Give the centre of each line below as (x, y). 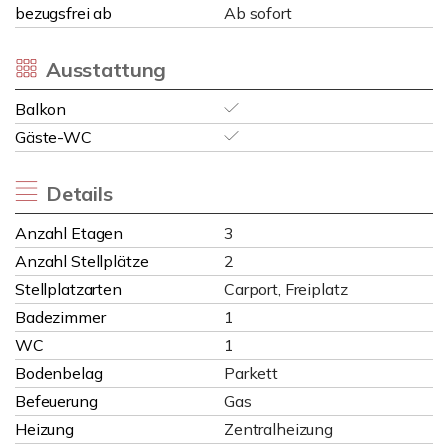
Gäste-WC (53, 137)
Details (79, 193)
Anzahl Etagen (69, 233)
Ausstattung (106, 69)
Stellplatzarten (68, 289)
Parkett (251, 373)
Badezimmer (60, 317)
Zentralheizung (278, 429)
